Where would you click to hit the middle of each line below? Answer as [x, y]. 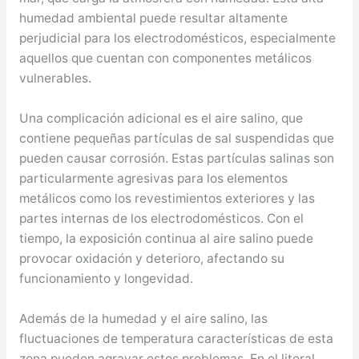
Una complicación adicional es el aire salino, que [161, 118]
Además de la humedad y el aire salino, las [143, 318]
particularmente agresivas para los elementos [153, 178]
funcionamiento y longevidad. [106, 278]
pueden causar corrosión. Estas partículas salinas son [176, 158]
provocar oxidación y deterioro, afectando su [151, 258]
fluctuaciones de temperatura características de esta [176, 338]
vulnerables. [55, 78]
